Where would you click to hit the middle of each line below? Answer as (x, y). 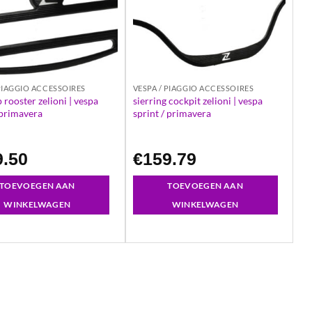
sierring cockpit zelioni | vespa (197, 100)
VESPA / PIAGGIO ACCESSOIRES (193, 88)
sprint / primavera (172, 113)
